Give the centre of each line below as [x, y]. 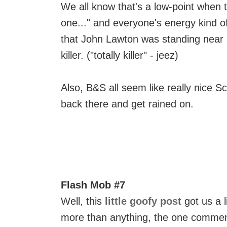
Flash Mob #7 [93, 185]
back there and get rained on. [127, 104]
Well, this [83, 201]
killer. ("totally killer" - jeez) [120, 55]
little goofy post [143, 201]
